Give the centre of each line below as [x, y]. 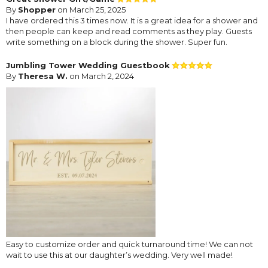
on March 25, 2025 [91, 9]
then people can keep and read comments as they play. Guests [129, 31]
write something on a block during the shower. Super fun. [117, 42]
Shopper [37, 9]
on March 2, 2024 [101, 76]
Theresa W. [43, 76]
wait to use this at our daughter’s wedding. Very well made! [119, 255]
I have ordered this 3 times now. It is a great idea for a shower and [132, 20]
